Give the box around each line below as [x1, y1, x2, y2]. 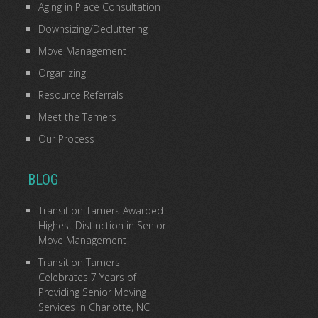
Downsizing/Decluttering [38, 22, 148, 35]
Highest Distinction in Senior [38, 219, 166, 232]
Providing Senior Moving [38, 285, 146, 299]
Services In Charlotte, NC [38, 300, 150, 314]
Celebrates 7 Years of [38, 270, 136, 284]
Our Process [38, 132, 94, 146]
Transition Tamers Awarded [38, 204, 163, 217]
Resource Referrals [38, 88, 124, 102]
